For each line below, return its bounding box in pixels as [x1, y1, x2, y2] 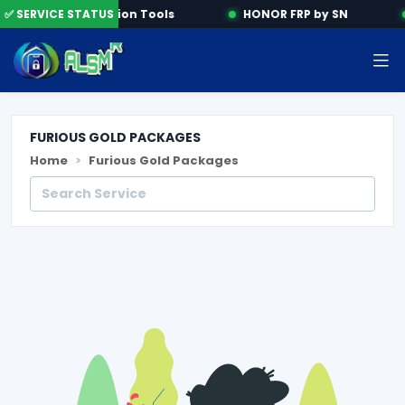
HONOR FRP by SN [239, 5, 344, 22]
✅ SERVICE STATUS [5, 5, 114, 22]
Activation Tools [68, 5, 171, 22]
